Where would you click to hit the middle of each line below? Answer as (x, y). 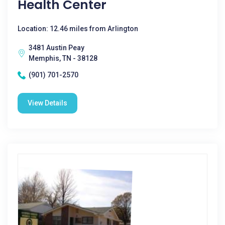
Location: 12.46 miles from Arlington (78, 29)
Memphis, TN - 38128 (63, 58)
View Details (47, 103)
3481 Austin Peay (57, 48)
